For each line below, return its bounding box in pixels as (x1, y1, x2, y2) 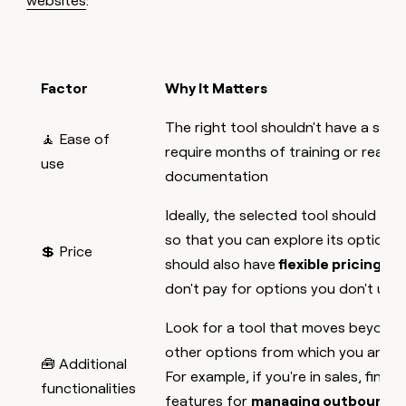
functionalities (41, 379, 137, 397)
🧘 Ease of (41, 130, 111, 148)
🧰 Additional (41, 354, 128, 372)
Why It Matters (165, 79, 268, 97)
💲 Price (41, 242, 93, 260)
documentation (165, 167, 269, 185)
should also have (165, 255, 276, 273)
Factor (41, 79, 89, 97)
